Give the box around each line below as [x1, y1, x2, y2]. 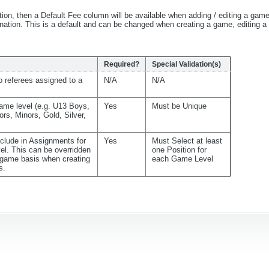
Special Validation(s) [152, 61, 221, 68]
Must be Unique [152, 101, 207, 110]
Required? [104, 61, 139, 68]
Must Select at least [152, 136, 222, 145]
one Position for [152, 145, 207, 154]
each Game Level [152, 154, 213, 163]
